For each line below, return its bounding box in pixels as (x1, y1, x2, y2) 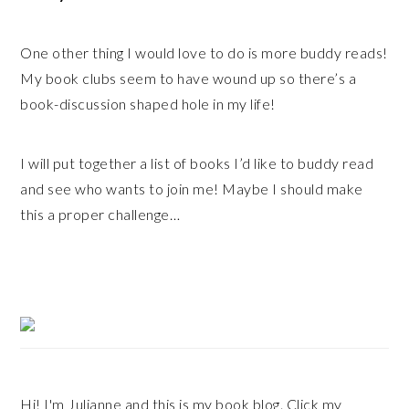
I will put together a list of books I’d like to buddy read (20, 154, 374, 172)
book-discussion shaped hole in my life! (20, 95, 276, 112)
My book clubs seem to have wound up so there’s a (20, 69, 357, 87)
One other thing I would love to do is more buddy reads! (20, 44, 388, 61)
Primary (19, 303, 81, 324)
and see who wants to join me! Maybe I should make (20, 180, 363, 197)
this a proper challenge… (20, 205, 181, 223)
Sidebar (19, 325, 79, 346)
